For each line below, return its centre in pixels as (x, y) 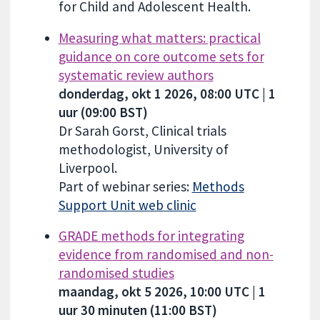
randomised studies (116, 272)
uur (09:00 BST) (103, 112)
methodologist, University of (143, 149)
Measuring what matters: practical (159, 37)
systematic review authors (136, 75)
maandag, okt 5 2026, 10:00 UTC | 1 (162, 291)
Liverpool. (87, 167)
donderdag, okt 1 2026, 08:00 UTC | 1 (167, 93)
